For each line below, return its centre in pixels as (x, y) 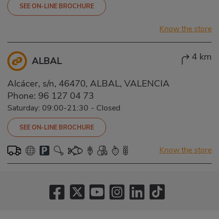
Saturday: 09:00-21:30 (48, 108)
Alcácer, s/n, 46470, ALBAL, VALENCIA (88, 83)
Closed (108, 108)
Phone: (23, 96)
